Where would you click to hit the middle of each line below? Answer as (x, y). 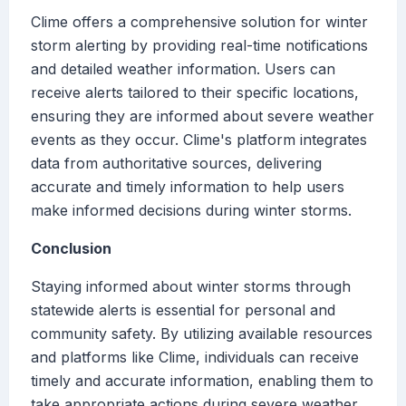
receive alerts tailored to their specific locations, (195, 93)
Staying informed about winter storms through (191, 287)
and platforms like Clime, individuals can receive (195, 358)
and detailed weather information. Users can (183, 69)
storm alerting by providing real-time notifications (199, 46)
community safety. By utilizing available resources (202, 334)
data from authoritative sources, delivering (176, 164)
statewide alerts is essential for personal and (183, 310)
